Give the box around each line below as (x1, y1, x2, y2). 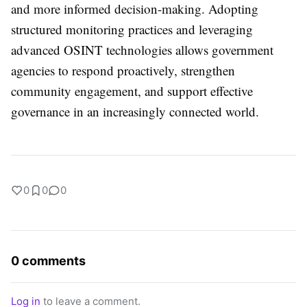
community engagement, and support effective (11, 82, 253, 100)
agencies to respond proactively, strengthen (11, 62, 235, 79)
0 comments (11, 254, 86, 269)
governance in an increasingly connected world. (11, 103, 259, 121)
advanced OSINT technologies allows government (11, 41, 273, 59)
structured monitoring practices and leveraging (11, 21, 253, 38)
